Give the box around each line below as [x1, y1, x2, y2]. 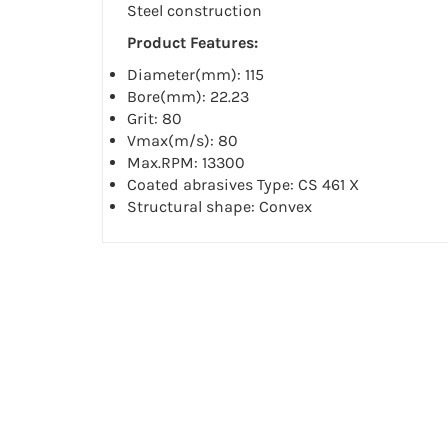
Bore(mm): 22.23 [127, 87, 249, 107]
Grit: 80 [127, 109, 182, 129]
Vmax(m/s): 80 [127, 131, 238, 151]
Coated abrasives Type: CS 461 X [127, 175, 359, 195]
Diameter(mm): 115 [127, 65, 264, 85]
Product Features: [127, 33, 258, 53]
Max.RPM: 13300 [127, 153, 245, 173]
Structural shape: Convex [127, 197, 312, 217]
